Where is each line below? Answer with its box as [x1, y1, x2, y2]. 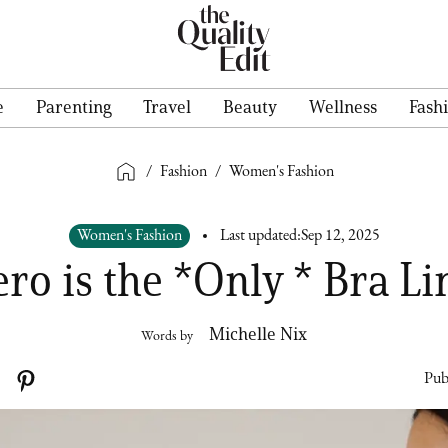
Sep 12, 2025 [300, 228, 380, 244]
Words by [141, 329, 193, 344]
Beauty [223, 96, 277, 118]
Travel [143, 96, 191, 118]
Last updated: [219, 228, 301, 244]
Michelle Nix [209, 323, 307, 345]
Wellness [309, 96, 377, 118]
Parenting [36, 96, 111, 118]
